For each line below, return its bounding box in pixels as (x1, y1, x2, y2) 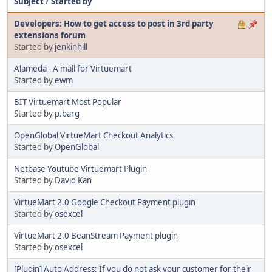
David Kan (55, 174, 92, 186)
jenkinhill (55, 41, 87, 52)
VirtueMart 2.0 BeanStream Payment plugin (14, 229, 178, 241)
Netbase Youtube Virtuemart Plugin (14, 163, 147, 174)
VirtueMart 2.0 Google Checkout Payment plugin (14, 196, 195, 208)
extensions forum (14, 29, 86, 41)
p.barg (55, 107, 80, 119)
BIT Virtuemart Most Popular (14, 96, 121, 107)
